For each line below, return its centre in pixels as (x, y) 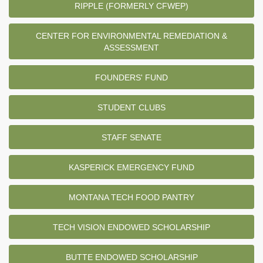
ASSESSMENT (131, 48)
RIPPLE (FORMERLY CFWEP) (131, 6)
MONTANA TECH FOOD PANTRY (131, 198)
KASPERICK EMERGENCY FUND (131, 168)
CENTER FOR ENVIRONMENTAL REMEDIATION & (131, 36)
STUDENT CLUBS (131, 108)
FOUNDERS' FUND (131, 78)
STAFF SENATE (131, 138)
